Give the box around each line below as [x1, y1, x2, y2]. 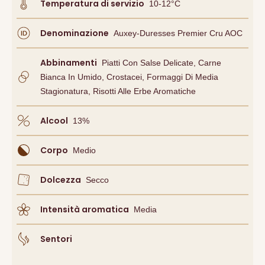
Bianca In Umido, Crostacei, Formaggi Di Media [40, 72, 218, 82]
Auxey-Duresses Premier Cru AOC [114, 28, 243, 38]
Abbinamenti [40, 57, 97, 69]
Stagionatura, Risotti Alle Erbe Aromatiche [40, 86, 196, 96]
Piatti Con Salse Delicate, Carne [102, 58, 221, 67]
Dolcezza [40, 174, 81, 186]
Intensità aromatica [40, 203, 129, 215]
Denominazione [40, 27, 109, 39]
